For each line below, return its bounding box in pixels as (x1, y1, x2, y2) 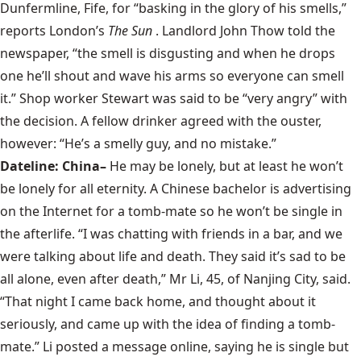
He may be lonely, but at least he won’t (110, 157, 343, 175)
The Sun (108, 22, 152, 39)
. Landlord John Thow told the (156, 22, 335, 39)
